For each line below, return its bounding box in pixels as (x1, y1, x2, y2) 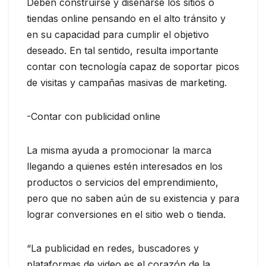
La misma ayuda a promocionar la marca (27, 144, 211, 156)
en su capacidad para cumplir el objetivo (27, 28, 209, 40)
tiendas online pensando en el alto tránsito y (27, 12, 226, 24)
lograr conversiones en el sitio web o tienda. (27, 208, 226, 220)
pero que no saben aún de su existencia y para (27, 192, 239, 204)
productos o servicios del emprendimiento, (27, 176, 218, 188)
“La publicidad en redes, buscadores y (27, 242, 199, 254)
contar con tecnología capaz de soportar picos (27, 60, 239, 72)
